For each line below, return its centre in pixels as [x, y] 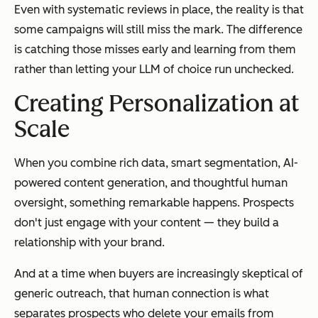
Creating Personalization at [157, 104]
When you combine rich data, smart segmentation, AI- [156, 163]
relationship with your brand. [89, 243]
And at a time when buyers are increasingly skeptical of [159, 274]
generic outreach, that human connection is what [142, 294]
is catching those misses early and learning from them [155, 50]
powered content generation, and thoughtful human [151, 183]
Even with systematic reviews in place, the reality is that [159, 10]
